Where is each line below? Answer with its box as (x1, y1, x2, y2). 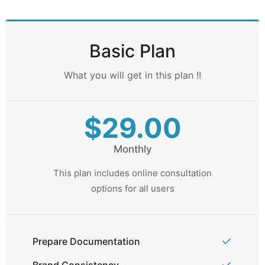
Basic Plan (89, 40, 176, 62)
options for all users (91, 183, 174, 194)
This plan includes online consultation (53, 167, 212, 179)
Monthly (113, 143, 152, 155)
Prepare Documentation (33, 235, 140, 247)
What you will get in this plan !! (64, 69, 201, 81)
